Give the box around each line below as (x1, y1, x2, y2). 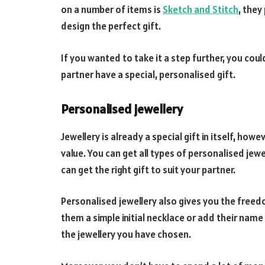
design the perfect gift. (61, 20, 161, 33)
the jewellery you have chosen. (61, 228, 191, 241)
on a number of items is (61, 3, 163, 17)
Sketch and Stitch (163, 3, 238, 17)
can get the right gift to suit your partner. (61, 163, 235, 176)
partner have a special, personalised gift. (61, 67, 235, 81)
